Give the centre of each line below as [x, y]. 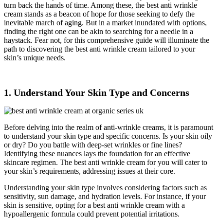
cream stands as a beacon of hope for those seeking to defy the [99, 14]
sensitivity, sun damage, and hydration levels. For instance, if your [105, 196]
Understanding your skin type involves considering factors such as [105, 187]
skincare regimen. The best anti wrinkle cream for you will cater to [106, 162]
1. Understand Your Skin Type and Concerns [97, 92]
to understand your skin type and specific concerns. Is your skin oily [108, 136]
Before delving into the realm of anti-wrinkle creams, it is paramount [109, 127]
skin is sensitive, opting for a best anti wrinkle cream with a [94, 205]
